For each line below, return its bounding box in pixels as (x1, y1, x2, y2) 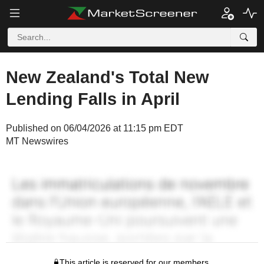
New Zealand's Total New (6, 68, 209, 87)
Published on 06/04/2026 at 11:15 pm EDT (6, 123, 183, 133)
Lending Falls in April (6, 90, 180, 108)
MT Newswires (6, 136, 68, 146)
